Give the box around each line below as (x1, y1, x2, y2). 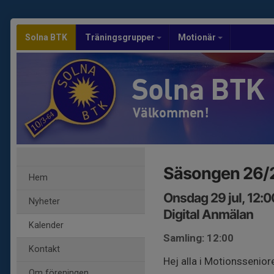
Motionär (178, 32, 218, 42)
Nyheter (29, 196, 60, 207)
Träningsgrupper (85, 32, 157, 42)
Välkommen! (133, 104, 209, 120)
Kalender (29, 220, 64, 231)
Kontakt (29, 244, 60, 254)
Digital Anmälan (163, 207, 253, 222)
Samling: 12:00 (163, 232, 234, 244)
